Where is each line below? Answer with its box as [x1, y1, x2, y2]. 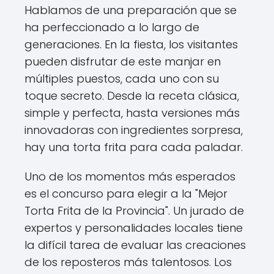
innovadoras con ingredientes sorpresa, [24, 122, 243, 138]
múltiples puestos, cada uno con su [24, 71, 219, 86]
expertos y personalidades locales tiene [24, 220, 243, 235]
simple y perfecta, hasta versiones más [24, 105, 240, 120]
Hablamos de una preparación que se [24, 2, 237, 18]
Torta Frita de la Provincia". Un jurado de [24, 203, 244, 218]
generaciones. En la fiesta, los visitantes [24, 37, 238, 52]
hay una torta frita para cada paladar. [24, 139, 243, 155]
